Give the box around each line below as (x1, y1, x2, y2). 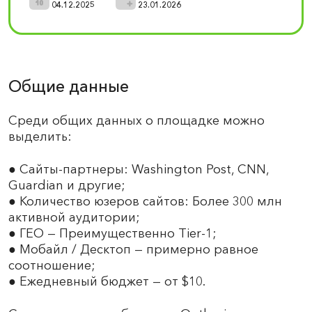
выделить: (8, 128, 72, 144)
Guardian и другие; (8, 177, 125, 193)
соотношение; (8, 257, 95, 273)
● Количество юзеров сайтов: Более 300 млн (8, 193, 282, 209)
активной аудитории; (8, 209, 140, 225)
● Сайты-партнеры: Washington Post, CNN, (8, 161, 269, 177)
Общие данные (8, 75, 129, 96)
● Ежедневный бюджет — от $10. (8, 273, 205, 289)
